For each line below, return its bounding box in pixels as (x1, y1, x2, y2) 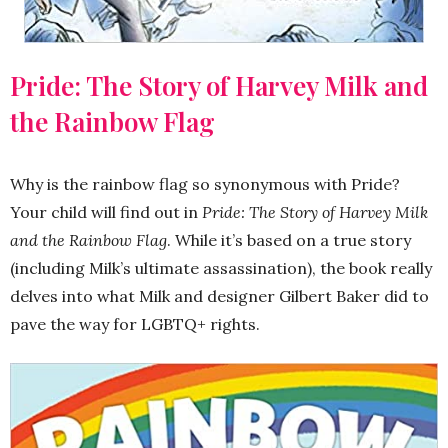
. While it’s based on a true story (167, 230, 411, 251)
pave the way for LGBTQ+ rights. (10, 314, 260, 335)
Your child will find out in (10, 202, 202, 223)
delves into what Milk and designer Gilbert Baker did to (10, 286, 429, 307)
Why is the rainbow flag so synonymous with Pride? (10, 174, 400, 195)
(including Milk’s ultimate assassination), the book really (10, 258, 432, 279)
